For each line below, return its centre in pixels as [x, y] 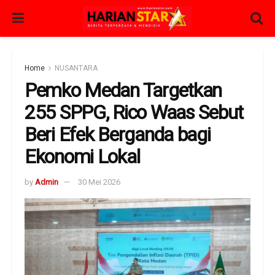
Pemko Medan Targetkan [123, 90]
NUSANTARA [76, 68]
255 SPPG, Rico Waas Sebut [134, 112]
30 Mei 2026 [99, 182]
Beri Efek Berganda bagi [118, 134]
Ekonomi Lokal [82, 157]
